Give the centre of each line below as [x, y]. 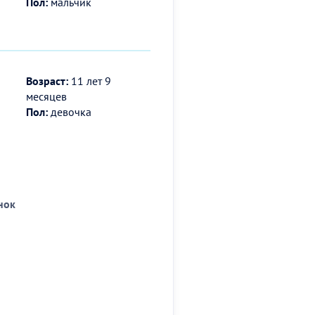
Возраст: [47, 81]
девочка [70, 111]
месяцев [47, 96]
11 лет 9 [90, 81]
